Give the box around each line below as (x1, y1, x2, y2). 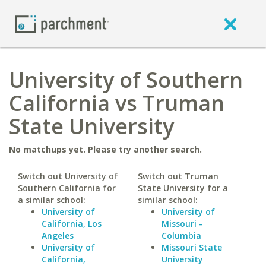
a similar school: (18, 194, 85, 205)
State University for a (137, 182, 228, 194)
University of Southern (9, 65, 243, 94)
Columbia (161, 230, 201, 241)
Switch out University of (18, 170, 118, 182)
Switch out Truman (137, 170, 218, 182)
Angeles (42, 230, 74, 241)
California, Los (42, 218, 102, 229)
